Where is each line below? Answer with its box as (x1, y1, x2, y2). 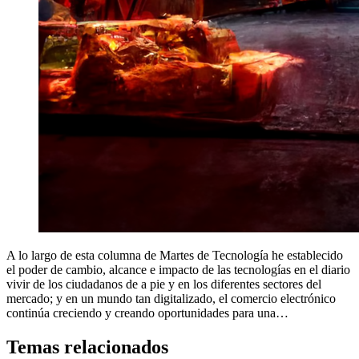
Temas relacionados (6, 336, 168, 357)
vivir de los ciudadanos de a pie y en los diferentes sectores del (6, 276, 321, 291)
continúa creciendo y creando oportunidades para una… (6, 305, 288, 320)
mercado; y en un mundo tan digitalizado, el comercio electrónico (6, 291, 336, 305)
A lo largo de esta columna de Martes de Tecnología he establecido (6, 248, 343, 262)
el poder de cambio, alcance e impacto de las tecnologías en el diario (6, 262, 350, 276)
